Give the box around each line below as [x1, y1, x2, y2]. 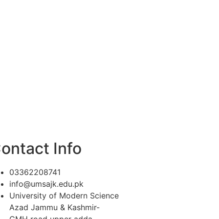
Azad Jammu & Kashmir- [9, 202, 100, 212]
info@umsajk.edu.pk [9, 179, 84, 189]
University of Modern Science [9, 191, 119, 200]
